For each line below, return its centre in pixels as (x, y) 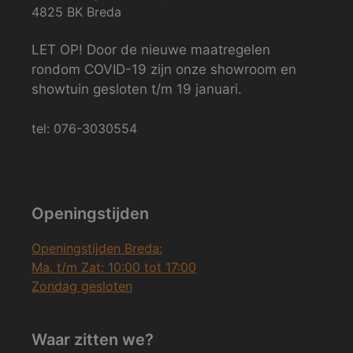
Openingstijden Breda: (97, 248)
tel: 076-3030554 (84, 128)
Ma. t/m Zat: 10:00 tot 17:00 (114, 267)
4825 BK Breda (76, 11)
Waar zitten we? (93, 340)
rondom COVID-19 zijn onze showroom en (164, 69)
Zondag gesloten (82, 286)
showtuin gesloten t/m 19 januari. (137, 89)
